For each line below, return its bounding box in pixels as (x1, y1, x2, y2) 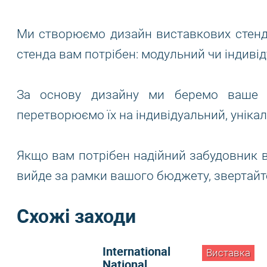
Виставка (206, 247, 250, 259)
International (103, 243, 170, 259)
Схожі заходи (17, 203, 136, 228)
